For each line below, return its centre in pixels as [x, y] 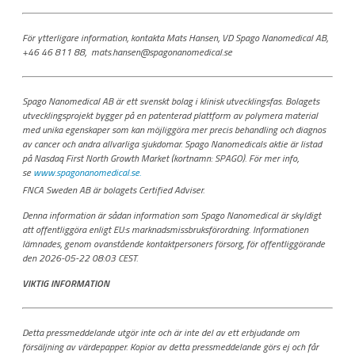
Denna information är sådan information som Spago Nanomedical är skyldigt [172, 216]
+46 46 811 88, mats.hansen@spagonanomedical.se [127, 52]
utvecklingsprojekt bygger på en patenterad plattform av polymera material [170, 115]
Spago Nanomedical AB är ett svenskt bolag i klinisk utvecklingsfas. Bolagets [171, 101]
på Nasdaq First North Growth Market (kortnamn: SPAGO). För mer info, [160, 158]
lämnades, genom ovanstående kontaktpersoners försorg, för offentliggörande [174, 244]
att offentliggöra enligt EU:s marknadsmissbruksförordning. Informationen [165, 230]
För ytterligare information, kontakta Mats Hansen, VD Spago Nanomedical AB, [175, 37]
